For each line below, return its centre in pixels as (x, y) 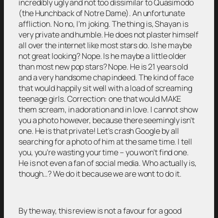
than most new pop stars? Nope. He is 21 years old (103, 66)
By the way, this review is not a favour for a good (100, 211)
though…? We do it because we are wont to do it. (100, 173)
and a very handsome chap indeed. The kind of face (106, 77)
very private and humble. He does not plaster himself (109, 34)
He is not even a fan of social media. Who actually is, (108, 163)
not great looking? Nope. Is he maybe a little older (102, 56)
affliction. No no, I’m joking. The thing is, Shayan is (103, 24)
